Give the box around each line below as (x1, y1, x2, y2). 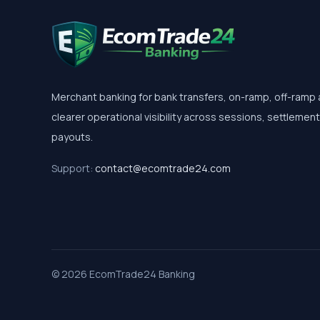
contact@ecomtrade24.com (95, 161, 231, 175)
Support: (51, 161, 95, 175)
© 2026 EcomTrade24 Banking (51, 266, 195, 281)
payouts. (51, 129, 93, 144)
